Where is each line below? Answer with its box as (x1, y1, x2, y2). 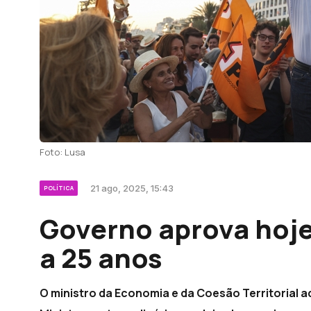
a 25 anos (40, 239, 162, 276)
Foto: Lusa (40, 146, 85, 158)
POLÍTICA (44, 184, 74, 192)
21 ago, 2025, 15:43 (90, 183, 174, 194)
